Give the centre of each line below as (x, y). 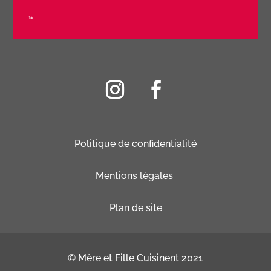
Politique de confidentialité (135, 143)
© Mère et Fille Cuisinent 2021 (135, 258)
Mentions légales (135, 175)
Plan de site (135, 207)
